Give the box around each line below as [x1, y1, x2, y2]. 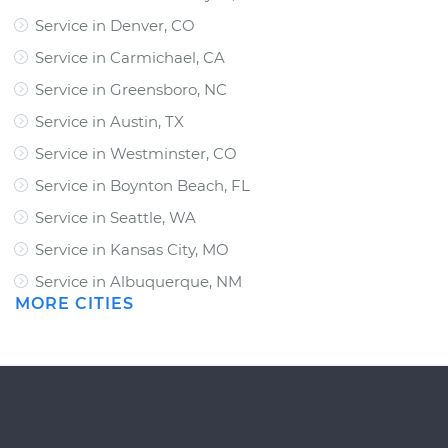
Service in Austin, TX [35, 112, 184, 131]
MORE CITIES [15, 294, 134, 313]
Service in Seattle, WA [35, 208, 196, 227]
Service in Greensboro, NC [35, 80, 227, 99]
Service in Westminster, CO [35, 144, 237, 163]
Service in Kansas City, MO [35, 240, 229, 259]
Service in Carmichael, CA [35, 48, 225, 67]
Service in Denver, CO [35, 16, 195, 35]
